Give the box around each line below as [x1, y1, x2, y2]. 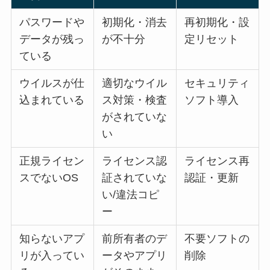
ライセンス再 [184, 154, 250, 167]
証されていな [102, 171, 168, 184]
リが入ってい [19, 249, 85, 262]
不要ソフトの [184, 232, 250, 245]
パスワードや [19, 16, 85, 28]
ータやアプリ [102, 249, 168, 262]
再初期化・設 [184, 16, 250, 28]
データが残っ [19, 33, 85, 45]
